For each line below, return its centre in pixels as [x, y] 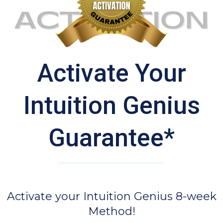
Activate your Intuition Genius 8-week [111, 196]
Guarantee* [111, 138]
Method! [111, 211]
